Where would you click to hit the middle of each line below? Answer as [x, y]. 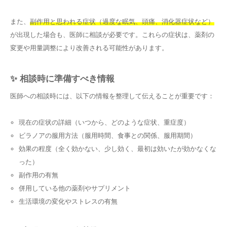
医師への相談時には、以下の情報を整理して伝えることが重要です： [112, 96]
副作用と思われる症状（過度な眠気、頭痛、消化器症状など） [122, 21]
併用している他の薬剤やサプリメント [74, 188]
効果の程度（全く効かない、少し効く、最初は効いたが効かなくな [117, 148]
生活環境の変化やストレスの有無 [68, 201]
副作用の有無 [38, 175]
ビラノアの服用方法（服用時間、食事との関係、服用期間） [107, 135]
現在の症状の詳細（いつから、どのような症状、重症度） [104, 122]
